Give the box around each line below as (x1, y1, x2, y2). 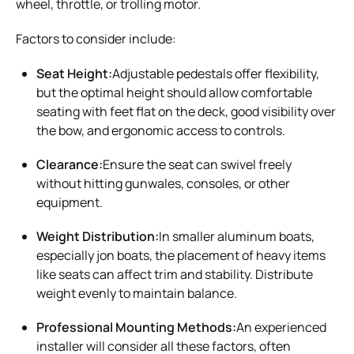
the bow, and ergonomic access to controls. (36, 121, 285, 139)
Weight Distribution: (36, 227, 159, 245)
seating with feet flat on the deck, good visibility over (36, 102, 336, 120)
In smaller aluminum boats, (159, 227, 314, 245)
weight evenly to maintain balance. (36, 284, 237, 302)
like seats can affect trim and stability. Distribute (36, 265, 313, 283)
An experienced (236, 318, 326, 336)
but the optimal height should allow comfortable (36, 83, 312, 101)
